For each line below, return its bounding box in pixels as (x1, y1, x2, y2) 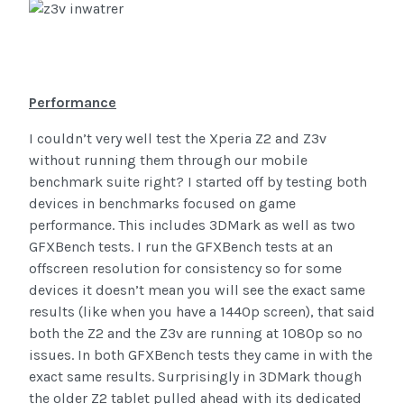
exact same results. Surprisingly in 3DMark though (29, 368, 362, 386)
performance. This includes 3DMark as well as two (29, 216, 355, 234)
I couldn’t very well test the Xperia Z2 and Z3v (29, 130, 326, 148)
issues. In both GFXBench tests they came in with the (29, 346, 372, 364)
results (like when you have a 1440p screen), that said (29, 303, 375, 321)
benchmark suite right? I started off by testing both (29, 173, 367, 191)
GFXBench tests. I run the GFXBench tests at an (29, 238, 333, 256)
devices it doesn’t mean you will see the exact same (29, 281, 365, 299)
